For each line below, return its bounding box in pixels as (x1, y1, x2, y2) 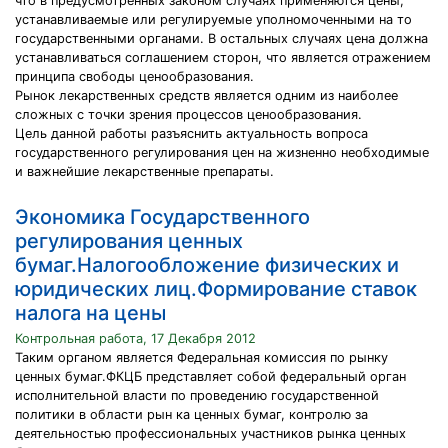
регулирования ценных (15, 229, 243, 253)
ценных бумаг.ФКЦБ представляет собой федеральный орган (15, 369, 406, 384)
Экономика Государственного (15, 205, 310, 229)
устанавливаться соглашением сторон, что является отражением (15, 50, 431, 65)
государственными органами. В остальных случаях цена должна (15, 31, 428, 46)
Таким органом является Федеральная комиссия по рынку (15, 350, 388, 365)
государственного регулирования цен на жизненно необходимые (15, 145, 429, 160)
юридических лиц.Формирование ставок (15, 277, 417, 301)
